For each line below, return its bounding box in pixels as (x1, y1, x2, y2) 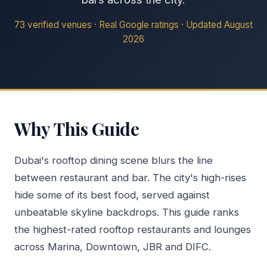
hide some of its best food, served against (14, 189, 210, 201)
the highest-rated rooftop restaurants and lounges (14, 223, 251, 236)
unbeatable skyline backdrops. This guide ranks (14, 206, 239, 219)
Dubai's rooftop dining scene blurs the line (14, 154, 213, 167)
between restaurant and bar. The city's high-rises (14, 172, 246, 184)
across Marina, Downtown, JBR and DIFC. (14, 241, 211, 253)
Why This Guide (14, 117, 139, 141)
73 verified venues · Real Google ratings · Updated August (14, 19, 253, 30)
